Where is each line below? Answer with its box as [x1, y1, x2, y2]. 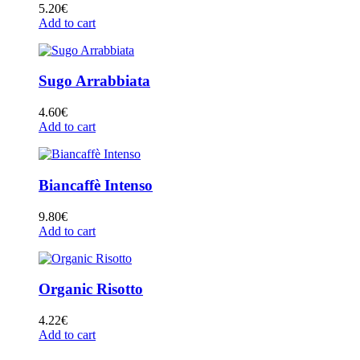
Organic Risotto [39, 280, 143, 298]
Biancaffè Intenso [39, 176, 153, 194]
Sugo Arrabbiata [39, 72, 150, 90]
